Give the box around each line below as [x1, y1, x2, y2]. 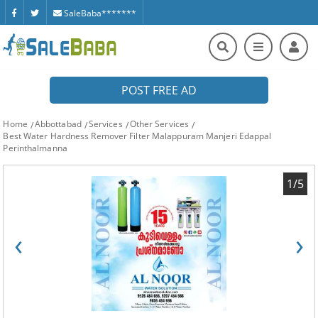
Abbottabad [34, 118, 82, 130]
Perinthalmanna [3, 142, 67, 154]
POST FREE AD [121, 82, 197, 98]
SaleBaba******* [62, 7, 137, 19]
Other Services [129, 118, 190, 130]
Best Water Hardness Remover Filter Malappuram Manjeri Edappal [3, 130, 272, 142]
